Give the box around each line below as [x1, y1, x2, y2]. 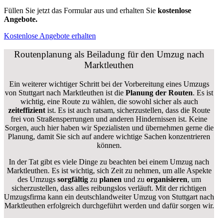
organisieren [144, 175, 187, 183]
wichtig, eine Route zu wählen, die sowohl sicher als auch [20, 97, 198, 106]
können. [96, 141, 122, 149]
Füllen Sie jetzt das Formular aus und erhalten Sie [4, 6, 158, 15]
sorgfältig [57, 175, 88, 183]
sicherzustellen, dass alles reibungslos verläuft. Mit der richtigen [12, 183, 206, 192]
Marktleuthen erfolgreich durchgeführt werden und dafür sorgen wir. [4, 201, 214, 210]
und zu [121, 175, 145, 183]
